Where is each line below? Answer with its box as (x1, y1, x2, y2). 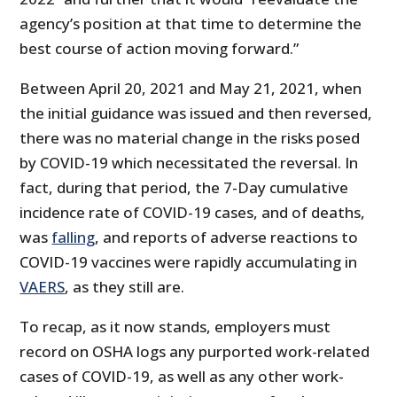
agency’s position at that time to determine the (19, 12, 362, 34)
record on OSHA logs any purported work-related (19, 340, 370, 362)
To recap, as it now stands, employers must (19, 315, 331, 337)
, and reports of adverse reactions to (95, 226, 359, 247)
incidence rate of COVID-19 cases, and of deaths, (19, 201, 366, 222)
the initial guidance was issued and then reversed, (19, 102, 373, 123)
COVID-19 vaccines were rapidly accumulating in (19, 251, 358, 272)
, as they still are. (65, 276, 185, 297)
